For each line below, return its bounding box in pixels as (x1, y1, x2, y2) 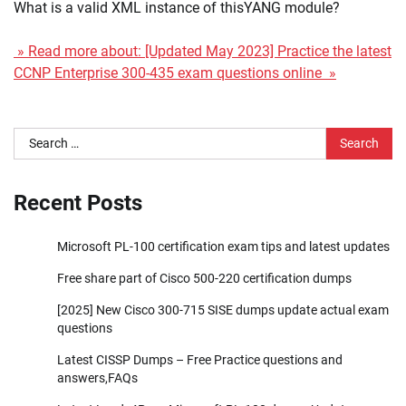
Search (13, 129, 57, 147)
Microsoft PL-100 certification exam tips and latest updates (57, 239, 390, 255)
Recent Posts (14, 190, 142, 217)
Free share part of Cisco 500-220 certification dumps (57, 271, 352, 286)
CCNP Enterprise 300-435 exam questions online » (14, 64, 336, 82)
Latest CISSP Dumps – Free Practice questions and (57, 353, 343, 368)
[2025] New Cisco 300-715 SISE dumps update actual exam (57, 303, 389, 318)
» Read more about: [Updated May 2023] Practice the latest (14, 43, 391, 61)
